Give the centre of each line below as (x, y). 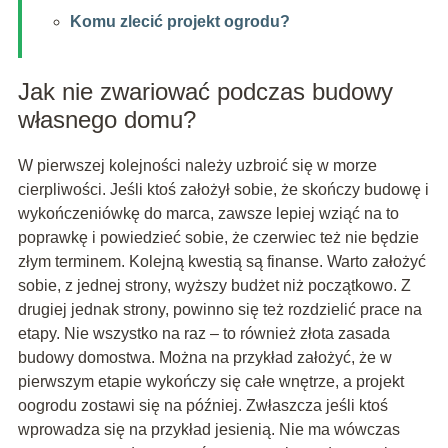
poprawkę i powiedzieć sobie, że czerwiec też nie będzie (218, 237)
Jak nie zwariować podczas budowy (205, 91)
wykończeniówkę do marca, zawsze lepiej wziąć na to (208, 213)
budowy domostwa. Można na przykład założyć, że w (204, 357)
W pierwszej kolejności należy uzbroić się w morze (197, 165)
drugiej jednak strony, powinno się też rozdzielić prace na (219, 309)
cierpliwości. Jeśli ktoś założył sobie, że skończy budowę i (223, 189)
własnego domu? (106, 119)
